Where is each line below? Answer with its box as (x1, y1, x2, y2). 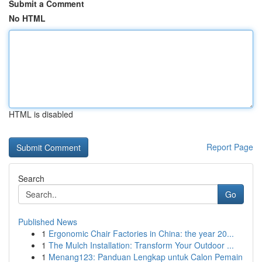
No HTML (9, 12, 46, 24)
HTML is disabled (9, 108, 73, 120)
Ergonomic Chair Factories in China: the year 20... (49, 227, 234, 239)
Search (18, 173, 44, 184)
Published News (18, 216, 77, 227)
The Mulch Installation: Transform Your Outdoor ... (49, 239, 234, 251)
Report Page (206, 141, 253, 153)
